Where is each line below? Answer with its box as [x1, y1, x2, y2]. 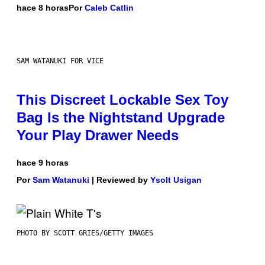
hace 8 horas [17, 3, 69, 13]
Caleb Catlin [85, 3, 134, 13]
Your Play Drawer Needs [17, 127, 179, 144]
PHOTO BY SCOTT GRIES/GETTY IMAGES [17, 229, 153, 238]
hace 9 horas [17, 158, 69, 168]
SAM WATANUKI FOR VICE [17, 57, 104, 66]
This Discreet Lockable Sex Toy [17, 92, 228, 108]
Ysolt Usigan [150, 175, 202, 185]
